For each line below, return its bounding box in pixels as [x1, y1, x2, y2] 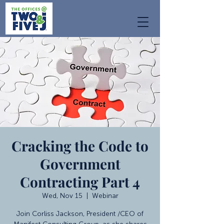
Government [39, 154, 120, 173]
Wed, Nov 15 [41, 191, 82, 200]
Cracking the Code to [11, 136, 148, 155]
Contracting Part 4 [20, 172, 140, 191]
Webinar [91, 191, 118, 200]
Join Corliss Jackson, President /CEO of [16, 209, 143, 218]
